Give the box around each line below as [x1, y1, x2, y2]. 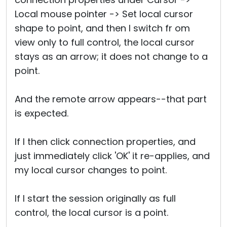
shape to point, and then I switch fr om [15, 22, 190, 34]
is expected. [15, 107, 68, 120]
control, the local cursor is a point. [15, 206, 168, 219]
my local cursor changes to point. [15, 164, 167, 176]
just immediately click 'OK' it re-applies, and [15, 149, 210, 162]
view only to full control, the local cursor [15, 36, 195, 49]
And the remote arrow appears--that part [15, 93, 207, 105]
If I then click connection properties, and [15, 135, 196, 148]
